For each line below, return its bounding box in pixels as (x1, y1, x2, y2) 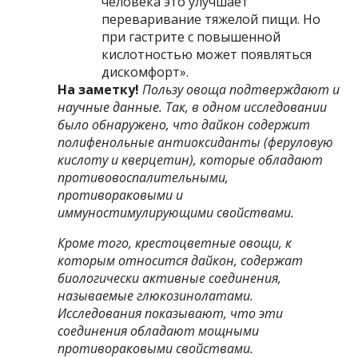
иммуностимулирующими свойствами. (58, 203, 295, 221)
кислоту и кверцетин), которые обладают (58, 150, 324, 169)
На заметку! (58, 80, 140, 98)
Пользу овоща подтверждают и (142, 80, 340, 98)
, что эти (224, 304, 284, 322)
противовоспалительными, (58, 168, 229, 186)
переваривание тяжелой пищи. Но (101, 10, 321, 28)
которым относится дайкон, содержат (58, 251, 304, 269)
